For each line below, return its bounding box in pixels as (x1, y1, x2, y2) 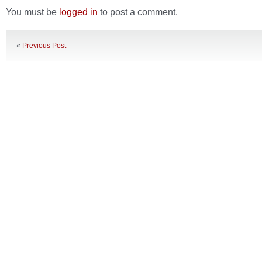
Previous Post (22, 42, 66, 50)
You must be (6, 6, 59, 17)
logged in (59, 6, 98, 17)
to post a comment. (98, 6, 178, 17)
